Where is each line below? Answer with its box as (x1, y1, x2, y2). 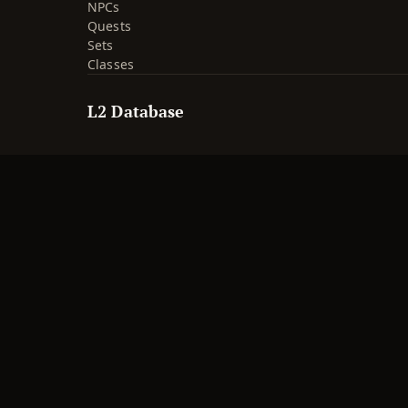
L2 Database (87, 100, 185, 122)
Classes (87, 56, 135, 73)
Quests (87, 17, 131, 35)
